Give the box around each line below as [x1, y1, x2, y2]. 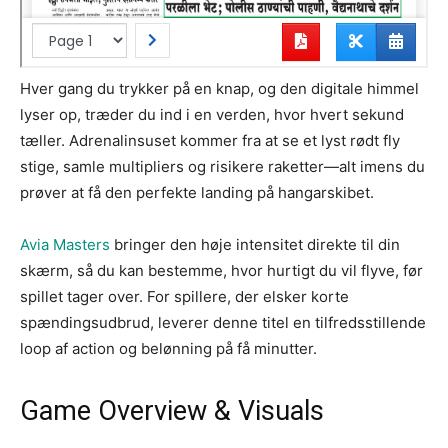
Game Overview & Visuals [20, 394, 324, 427]
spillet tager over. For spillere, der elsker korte [20, 286, 349, 306]
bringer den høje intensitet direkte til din [110, 234, 400, 254]
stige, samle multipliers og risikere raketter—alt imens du [20, 156, 425, 176]
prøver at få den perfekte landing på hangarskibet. [20, 182, 374, 202]
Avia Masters [20, 234, 110, 254]
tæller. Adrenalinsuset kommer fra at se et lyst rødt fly [20, 130, 400, 150]
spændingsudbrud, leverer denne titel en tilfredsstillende [20, 312, 426, 332]
